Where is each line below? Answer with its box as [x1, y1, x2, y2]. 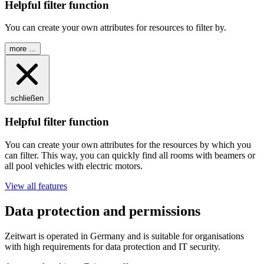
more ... [9, 44, 36, 54]
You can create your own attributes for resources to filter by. [5, 22, 226, 33]
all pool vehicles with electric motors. [5, 160, 143, 171]
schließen [11, 94, 44, 103]
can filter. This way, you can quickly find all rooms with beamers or [5, 150, 255, 160]
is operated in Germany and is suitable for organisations [36, 230, 244, 241]
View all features [5, 180, 67, 191]
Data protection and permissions [5, 203, 200, 219]
